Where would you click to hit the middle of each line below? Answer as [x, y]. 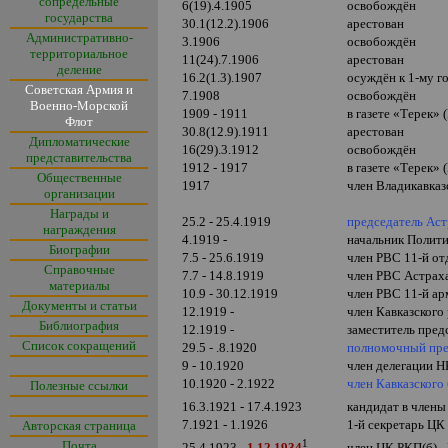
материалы [79, 285]
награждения [79, 229]
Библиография [79, 325]
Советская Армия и [79, 89]
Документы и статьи [79, 305]
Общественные [79, 177]
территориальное [79, 53]
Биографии [79, 249]
